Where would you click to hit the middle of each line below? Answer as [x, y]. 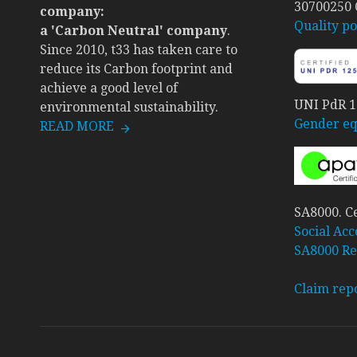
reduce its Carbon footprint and [136, 69]
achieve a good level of [109, 88]
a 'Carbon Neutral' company [133, 31]
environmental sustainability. [129, 107]
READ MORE [77, 126]
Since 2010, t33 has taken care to [139, 50]
